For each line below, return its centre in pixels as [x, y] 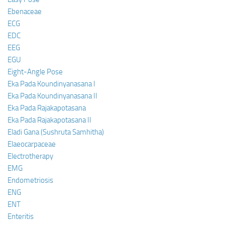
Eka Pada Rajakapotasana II [49, 120]
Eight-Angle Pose [35, 72]
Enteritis [21, 216]
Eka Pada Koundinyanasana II [52, 96]
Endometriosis [30, 180]
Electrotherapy [30, 156]
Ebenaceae [25, 11]
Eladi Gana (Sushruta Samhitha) [56, 132]
